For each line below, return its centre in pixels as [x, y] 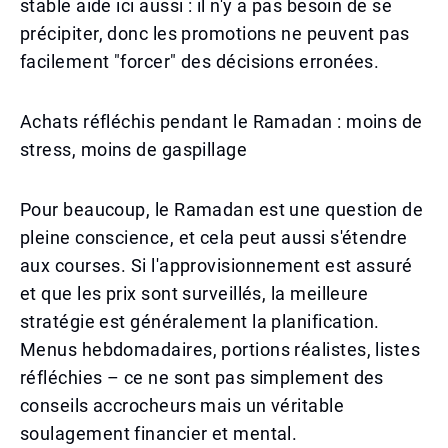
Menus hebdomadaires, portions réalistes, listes [220, 349]
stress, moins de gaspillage [134, 149]
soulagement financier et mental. [159, 433]
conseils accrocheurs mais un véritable [182, 405]
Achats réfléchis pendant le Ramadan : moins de [221, 121]
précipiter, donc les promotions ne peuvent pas [215, 33]
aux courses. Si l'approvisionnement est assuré [216, 265]
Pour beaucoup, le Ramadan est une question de [222, 209]
